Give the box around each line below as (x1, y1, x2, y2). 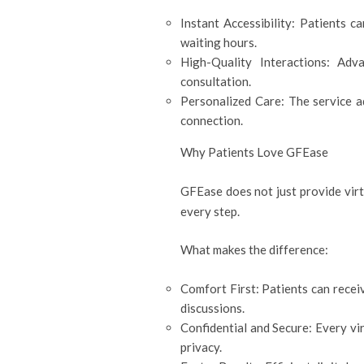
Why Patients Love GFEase (180, 145, 328, 159)
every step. (180, 203, 240, 219)
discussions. (180, 300, 245, 315)
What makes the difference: (180, 242, 328, 257)
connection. (180, 113, 243, 128)
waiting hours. (180, 35, 257, 50)
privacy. (180, 339, 222, 354)
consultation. (180, 74, 251, 89)
